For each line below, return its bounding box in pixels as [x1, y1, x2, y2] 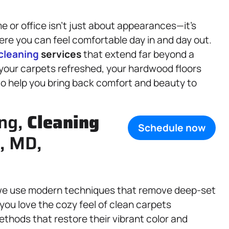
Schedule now [138, 121, 205, 135]
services [39, 48, 81, 61]
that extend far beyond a [81, 48, 194, 61]
